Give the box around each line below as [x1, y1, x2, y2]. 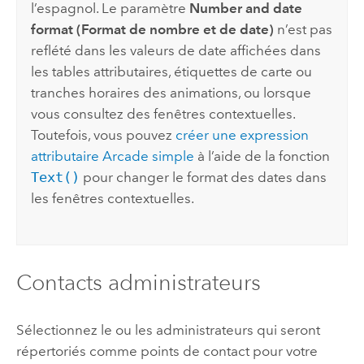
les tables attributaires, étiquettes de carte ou [31, 63, 313, 80]
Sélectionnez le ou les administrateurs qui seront [15, 322, 320, 339]
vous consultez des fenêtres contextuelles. [31, 106, 296, 123]
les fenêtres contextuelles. [31, 190, 195, 207]
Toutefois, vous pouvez [31, 127, 176, 144]
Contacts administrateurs [15, 269, 261, 297]
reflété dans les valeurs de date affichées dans [31, 42, 322, 59]
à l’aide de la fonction [194, 148, 331, 165]
